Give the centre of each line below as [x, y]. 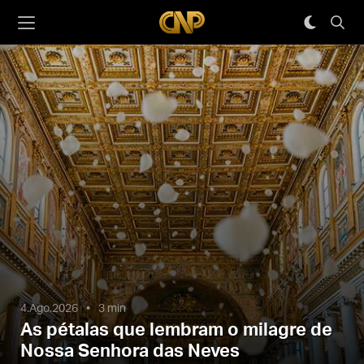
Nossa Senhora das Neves [130, 351]
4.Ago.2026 [49, 309]
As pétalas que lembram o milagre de [176, 330]
